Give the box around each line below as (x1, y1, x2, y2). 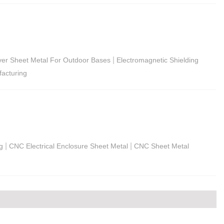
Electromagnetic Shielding (116, 55, 198, 64)
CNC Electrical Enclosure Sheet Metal (9, 141, 128, 150)
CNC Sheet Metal (134, 141, 189, 150)
